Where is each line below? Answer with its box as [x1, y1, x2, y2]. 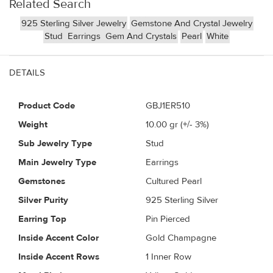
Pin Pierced [146, 213, 190, 225]
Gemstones [18, 175, 65, 187]
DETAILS [9, 66, 45, 79]
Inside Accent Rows [18, 250, 99, 263]
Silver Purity [18, 194, 68, 206]
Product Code [18, 99, 75, 112]
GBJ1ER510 [146, 99, 190, 112]
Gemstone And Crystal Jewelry [130, 17, 252, 29]
